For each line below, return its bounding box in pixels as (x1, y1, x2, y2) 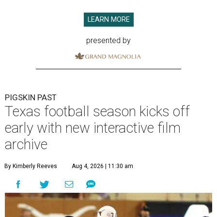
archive (5, 136, 47, 153)
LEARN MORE (87, 15, 130, 24)
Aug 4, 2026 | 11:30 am (72, 162, 133, 170)
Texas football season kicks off (5, 103, 190, 120)
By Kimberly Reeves (4, 162, 57, 170)
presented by (86, 36, 131, 45)
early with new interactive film (5, 119, 181, 136)
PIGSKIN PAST (5, 92, 57, 102)
